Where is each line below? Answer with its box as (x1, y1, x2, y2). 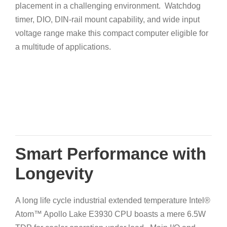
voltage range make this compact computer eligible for (15, 29, 208, 38)
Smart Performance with (15, 144, 206, 164)
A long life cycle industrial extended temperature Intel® (15, 196, 210, 205)
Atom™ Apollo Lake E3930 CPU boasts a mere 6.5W (15, 210, 206, 219)
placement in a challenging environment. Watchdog (15, 2, 201, 11)
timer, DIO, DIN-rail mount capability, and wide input (15, 15, 200, 24)
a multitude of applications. (15, 43, 111, 52)
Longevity (15, 164, 93, 183)
